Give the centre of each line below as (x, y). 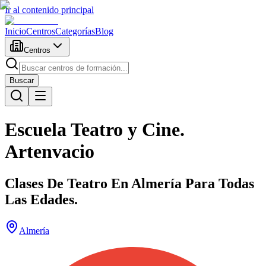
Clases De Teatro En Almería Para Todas (129, 183)
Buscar (22, 80)
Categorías (75, 31)
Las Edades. (41, 199)
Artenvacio (50, 152)
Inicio (15, 31)
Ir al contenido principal (49, 10)
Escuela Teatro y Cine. (95, 130)
